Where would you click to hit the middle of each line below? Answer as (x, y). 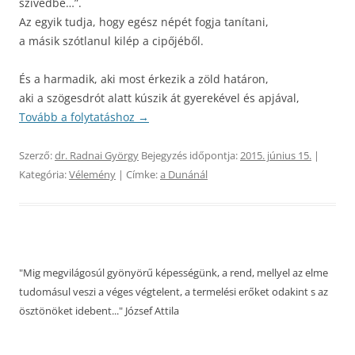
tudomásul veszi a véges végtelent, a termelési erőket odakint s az (174, 292)
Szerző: (37, 155)
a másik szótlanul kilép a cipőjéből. (111, 41)
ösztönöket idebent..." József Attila (99, 311)
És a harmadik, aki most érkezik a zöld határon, (144, 79)
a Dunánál (184, 174)
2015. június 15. (276, 155)
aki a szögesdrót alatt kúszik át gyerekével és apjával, (159, 98)
